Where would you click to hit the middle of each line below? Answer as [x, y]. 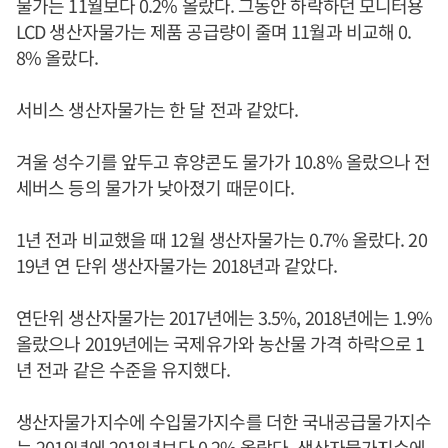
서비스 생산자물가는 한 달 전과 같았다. [157, 109]
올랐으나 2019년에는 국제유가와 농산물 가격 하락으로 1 [220, 343]
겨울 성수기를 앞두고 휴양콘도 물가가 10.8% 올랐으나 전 [223, 161]
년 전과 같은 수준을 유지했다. [125, 369]
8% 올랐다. [57, 57]
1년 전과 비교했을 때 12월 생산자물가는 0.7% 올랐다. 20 [221, 239]
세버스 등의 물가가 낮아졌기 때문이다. [155, 187]
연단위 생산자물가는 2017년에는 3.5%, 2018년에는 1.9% [224, 317]
